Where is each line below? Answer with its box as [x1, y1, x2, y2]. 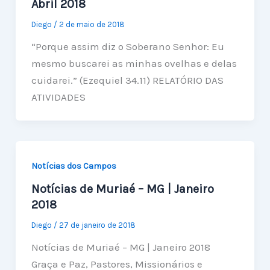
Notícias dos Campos [31, 160, 116, 171]
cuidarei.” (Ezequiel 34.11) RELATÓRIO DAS [31, 74, 224, 86]
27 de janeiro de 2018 [58, 221, 136, 230]
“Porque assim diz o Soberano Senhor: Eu [31, 40, 224, 52]
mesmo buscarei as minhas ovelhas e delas [31, 57, 237, 69]
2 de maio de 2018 [58, 19, 125, 29]
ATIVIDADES [31, 90, 86, 103]
